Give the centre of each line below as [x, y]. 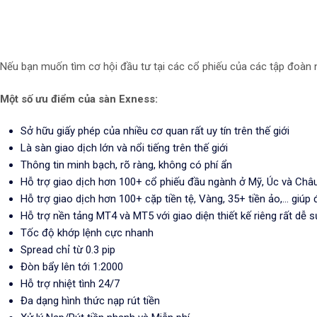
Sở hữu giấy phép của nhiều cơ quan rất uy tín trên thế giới [155, 131]
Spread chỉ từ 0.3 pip [68, 250]
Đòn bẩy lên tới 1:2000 [72, 267]
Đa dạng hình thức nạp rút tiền [90, 301]
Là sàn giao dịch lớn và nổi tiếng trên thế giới [124, 148]
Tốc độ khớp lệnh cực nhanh [87, 233]
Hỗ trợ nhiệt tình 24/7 [70, 284]
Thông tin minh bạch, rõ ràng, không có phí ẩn [126, 165]
